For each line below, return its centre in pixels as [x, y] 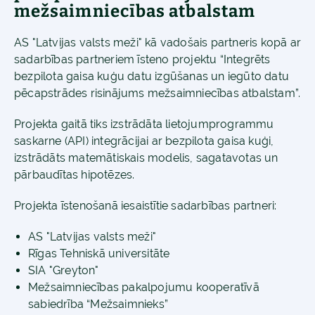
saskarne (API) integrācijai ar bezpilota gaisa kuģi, [144, 141]
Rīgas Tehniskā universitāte [99, 253]
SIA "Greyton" [64, 270]
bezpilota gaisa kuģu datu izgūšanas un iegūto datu [152, 76]
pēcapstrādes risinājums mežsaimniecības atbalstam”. [157, 93]
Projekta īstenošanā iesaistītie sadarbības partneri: [146, 206]
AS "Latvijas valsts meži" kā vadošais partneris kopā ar [158, 43]
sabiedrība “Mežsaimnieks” [98, 304]
